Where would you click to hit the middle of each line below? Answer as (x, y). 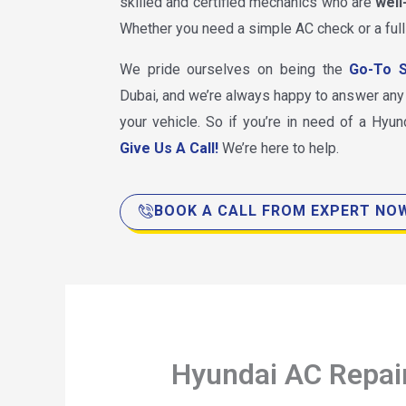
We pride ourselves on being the (235, 69)
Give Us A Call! (169, 148)
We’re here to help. (279, 148)
